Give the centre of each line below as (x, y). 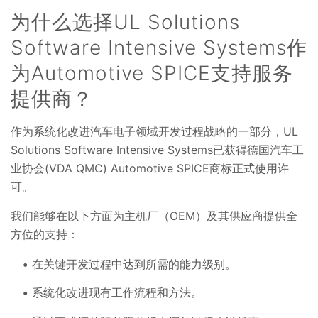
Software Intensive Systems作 (159, 47)
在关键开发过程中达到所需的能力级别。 (136, 264)
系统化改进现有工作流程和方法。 (118, 293)
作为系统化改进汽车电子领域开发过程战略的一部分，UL (154, 131)
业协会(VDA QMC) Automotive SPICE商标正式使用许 (150, 168)
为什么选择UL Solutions (125, 22)
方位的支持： (45, 234)
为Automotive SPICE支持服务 (152, 73)
